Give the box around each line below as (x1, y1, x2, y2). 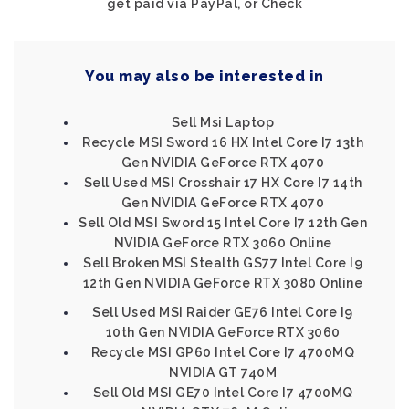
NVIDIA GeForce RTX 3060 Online (113, 236, 332, 250)
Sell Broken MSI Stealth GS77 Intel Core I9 (83, 256, 362, 270)
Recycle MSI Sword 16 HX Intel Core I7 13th (82, 135, 363, 150)
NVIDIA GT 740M (169, 365, 277, 380)
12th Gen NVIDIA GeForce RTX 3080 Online (82, 276, 363, 290)
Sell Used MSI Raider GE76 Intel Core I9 (92, 305, 353, 320)
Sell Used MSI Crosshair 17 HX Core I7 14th (83, 175, 362, 190)
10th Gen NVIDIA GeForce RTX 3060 (105, 325, 341, 340)
